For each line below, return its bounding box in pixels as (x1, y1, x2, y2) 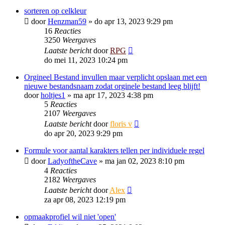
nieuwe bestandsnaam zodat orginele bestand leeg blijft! (24, 82, 200, 90)
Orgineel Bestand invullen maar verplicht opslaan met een (24, 73, 207, 81)
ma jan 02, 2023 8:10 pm (105, 157, 184, 165)
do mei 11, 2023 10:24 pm (44, 56, 128, 64)
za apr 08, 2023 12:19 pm (44, 195, 126, 204)
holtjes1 (41, 91, 65, 99)
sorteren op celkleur (24, 7, 86, 15)
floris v (110, 120, 132, 128)
